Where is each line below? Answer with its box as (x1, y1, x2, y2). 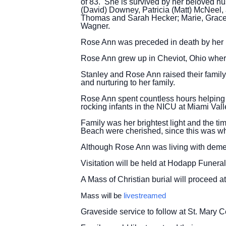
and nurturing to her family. (81, 78, 175, 87)
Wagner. (81, 22, 110, 30)
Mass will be (81, 192, 124, 200)
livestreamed (124, 192, 166, 200)
